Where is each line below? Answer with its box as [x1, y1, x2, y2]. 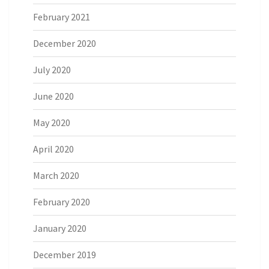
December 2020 [33, 37, 96, 50]
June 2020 [33, 90, 74, 103]
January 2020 [33, 222, 86, 235]
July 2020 [33, 64, 71, 76]
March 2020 [33, 169, 79, 182]
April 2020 [33, 143, 74, 156]
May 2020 [33, 116, 70, 129]
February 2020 [33, 196, 90, 208]
